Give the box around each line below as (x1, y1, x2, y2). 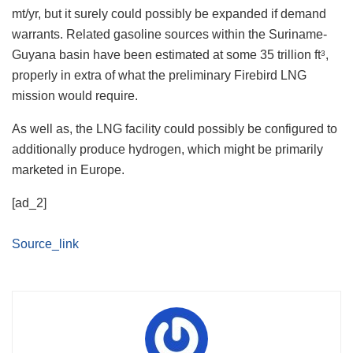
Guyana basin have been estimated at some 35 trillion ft (12, 48, 321, 62)
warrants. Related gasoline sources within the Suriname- (12, 28, 327, 42)
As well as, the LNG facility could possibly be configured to (12, 122, 337, 136)
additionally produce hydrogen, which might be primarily (12, 143, 323, 157)
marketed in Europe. (12, 163, 124, 177)
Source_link (12, 237, 79, 251)
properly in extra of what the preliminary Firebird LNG (12, 69, 307, 83)
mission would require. (12, 89, 138, 103)
